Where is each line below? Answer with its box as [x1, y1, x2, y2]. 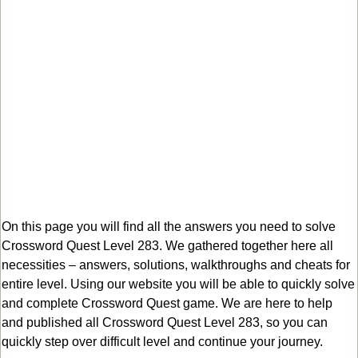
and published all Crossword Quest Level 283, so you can [2, 315, 328, 329]
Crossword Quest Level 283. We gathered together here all [2, 238, 333, 253]
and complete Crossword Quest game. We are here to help [2, 296, 332, 310]
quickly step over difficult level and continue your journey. [2, 334, 323, 348]
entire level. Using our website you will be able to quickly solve [2, 276, 355, 291]
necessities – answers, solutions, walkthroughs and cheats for [2, 257, 350, 272]
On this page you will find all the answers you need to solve [2, 219, 336, 233]
